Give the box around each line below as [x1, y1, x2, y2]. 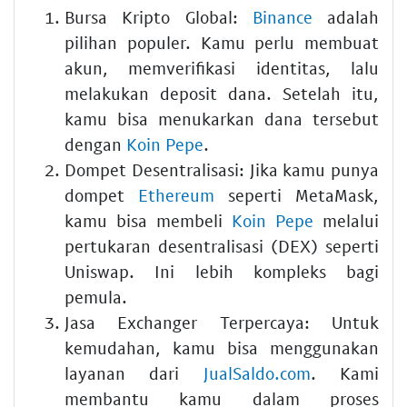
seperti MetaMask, [214, 184, 379, 206]
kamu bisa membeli [65, 210, 232, 232]
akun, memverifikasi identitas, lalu [65, 57, 379, 79]
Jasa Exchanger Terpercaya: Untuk [65, 312, 379, 333]
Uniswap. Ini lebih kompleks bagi [65, 261, 379, 283]
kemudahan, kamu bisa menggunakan [65, 337, 379, 359]
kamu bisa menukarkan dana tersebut [65, 108, 379, 130]
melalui [313, 210, 379, 232]
